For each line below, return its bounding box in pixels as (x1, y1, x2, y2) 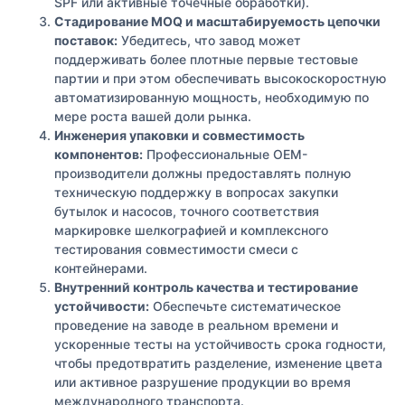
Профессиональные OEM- (143, 146, 307, 163)
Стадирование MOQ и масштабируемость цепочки (54, 14, 381, 30)
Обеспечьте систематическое (149, 298, 341, 315)
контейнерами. (54, 260, 147, 277)
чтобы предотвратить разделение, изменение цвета (54, 355, 382, 372)
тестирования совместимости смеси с (54, 241, 298, 258)
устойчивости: (54, 298, 149, 315)
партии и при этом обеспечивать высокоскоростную (54, 71, 386, 87)
